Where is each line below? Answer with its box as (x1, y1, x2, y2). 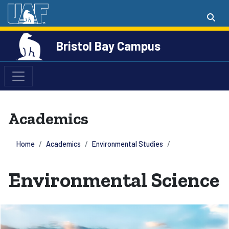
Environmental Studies (92, 140, 163, 148)
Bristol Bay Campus (56, 38, 161, 53)
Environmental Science (8, 168, 219, 192)
